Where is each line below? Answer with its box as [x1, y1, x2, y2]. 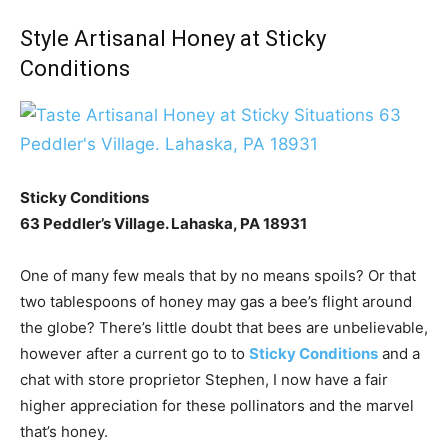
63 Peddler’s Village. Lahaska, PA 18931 [20, 213, 307, 233]
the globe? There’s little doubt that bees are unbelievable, [20, 317, 428, 337]
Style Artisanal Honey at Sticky [20, 25, 326, 51]
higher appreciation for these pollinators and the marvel [20, 395, 414, 415]
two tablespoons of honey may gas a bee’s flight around [20, 291, 412, 311]
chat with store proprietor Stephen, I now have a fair [20, 369, 388, 389]
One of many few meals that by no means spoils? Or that [20, 265, 416, 285]
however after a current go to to [20, 343, 249, 363]
